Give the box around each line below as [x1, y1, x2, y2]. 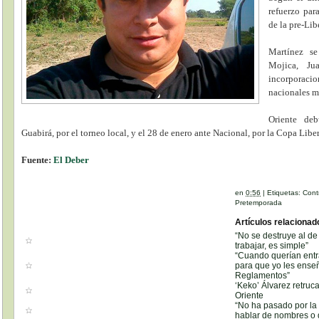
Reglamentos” [235, 270, 291, 281]
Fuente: [21, 154, 54, 165]
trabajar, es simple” [235, 240, 309, 251]
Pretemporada [235, 198, 283, 206]
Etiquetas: [267, 188, 303, 197]
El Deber [53, 154, 90, 165]
